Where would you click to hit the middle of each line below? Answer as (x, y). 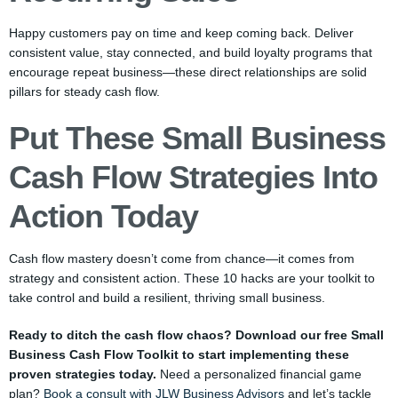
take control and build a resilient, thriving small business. (167, 298)
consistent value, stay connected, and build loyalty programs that (191, 52)
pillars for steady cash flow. (84, 92)
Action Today (103, 216)
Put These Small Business (197, 138)
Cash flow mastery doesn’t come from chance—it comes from (182, 259)
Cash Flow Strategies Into (193, 177)
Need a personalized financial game (259, 374)
